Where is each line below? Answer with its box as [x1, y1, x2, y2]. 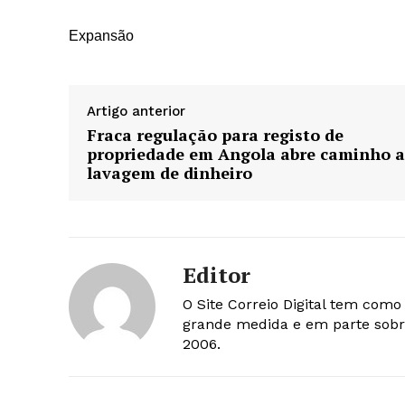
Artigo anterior [87, 103, 185, 120]
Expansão [69, 28, 134, 44]
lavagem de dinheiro [87, 162, 252, 184]
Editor [183, 260, 250, 290]
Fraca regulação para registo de [87, 124, 344, 146]
